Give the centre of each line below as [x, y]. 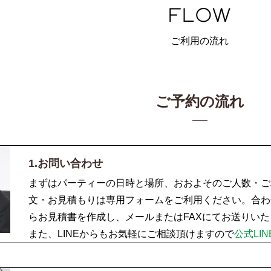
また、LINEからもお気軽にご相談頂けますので [131, 234]
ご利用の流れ [200, 41]
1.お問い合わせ [66, 164]
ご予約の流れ [200, 102]
